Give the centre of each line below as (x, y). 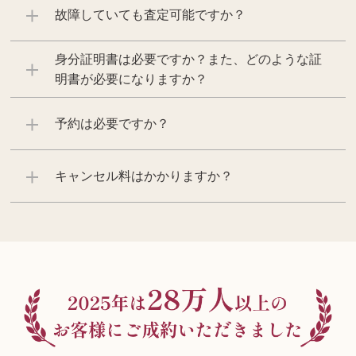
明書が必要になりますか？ (132, 79)
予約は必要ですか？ (112, 124)
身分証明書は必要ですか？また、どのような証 (189, 60)
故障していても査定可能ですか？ (151, 15)
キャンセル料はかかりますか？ (144, 176)
